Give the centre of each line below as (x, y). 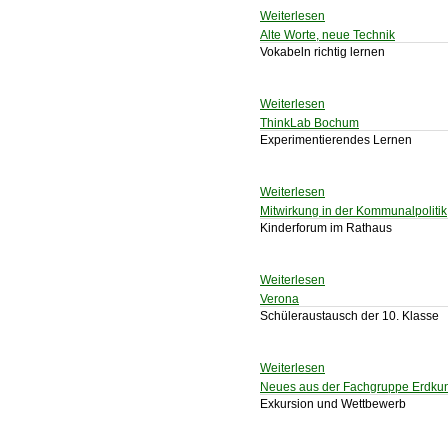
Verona (279, 299)
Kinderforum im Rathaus (326, 228)
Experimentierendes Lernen (336, 140)
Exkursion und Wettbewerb (333, 404)
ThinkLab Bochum (309, 123)
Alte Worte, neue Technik (327, 35)
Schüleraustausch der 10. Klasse (349, 316)
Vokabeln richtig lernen (322, 52)
